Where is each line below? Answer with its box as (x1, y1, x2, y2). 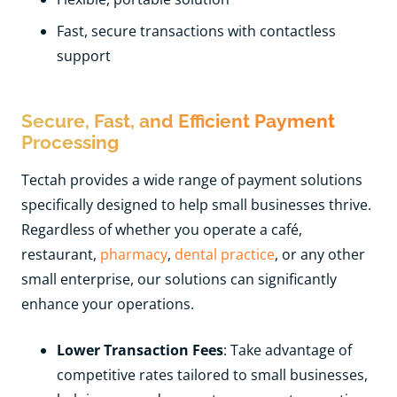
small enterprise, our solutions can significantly (21, 269, 337, 289)
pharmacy (100, 244, 167, 264)
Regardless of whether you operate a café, (21, 219, 302, 239)
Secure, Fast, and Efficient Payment (21, 109, 335, 132)
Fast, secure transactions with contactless (57, 20, 336, 41)
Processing (21, 130, 119, 153)
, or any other (275, 244, 365, 264)
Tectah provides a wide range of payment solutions (21, 169, 362, 190)
